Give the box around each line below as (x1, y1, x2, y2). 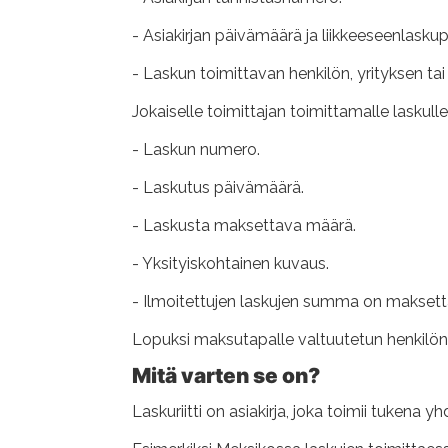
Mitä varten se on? (132, 363, 320, 388)
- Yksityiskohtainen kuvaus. (132, 254, 329, 273)
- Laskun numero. (132, 140, 260, 159)
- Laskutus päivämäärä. (132, 178, 304, 197)
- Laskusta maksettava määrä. (132, 216, 356, 235)
